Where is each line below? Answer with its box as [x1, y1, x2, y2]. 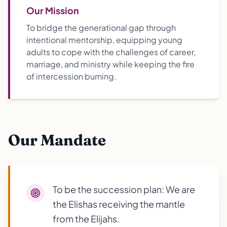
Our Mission [26, 5, 79, 16]
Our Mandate [8, 131, 106, 149]
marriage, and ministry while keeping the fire [26, 59, 195, 69]
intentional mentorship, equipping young [26, 34, 182, 45]
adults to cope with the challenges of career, [26, 47, 196, 57]
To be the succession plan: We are [53, 183, 195, 195]
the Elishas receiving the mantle [53, 198, 185, 210]
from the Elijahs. [53, 213, 120, 224]
